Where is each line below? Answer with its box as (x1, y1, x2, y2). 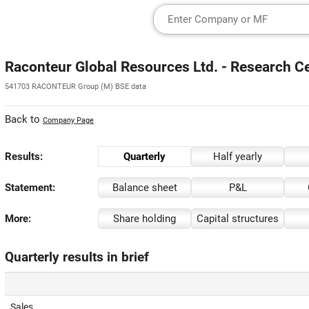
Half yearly (213, 150, 262, 163)
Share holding (113, 212, 176, 225)
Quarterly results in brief (5, 250, 149, 265)
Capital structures (197, 212, 279, 225)
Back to (5, 113, 43, 126)
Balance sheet (112, 181, 177, 194)
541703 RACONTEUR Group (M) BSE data (5, 82, 146, 91)
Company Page (43, 116, 94, 125)
